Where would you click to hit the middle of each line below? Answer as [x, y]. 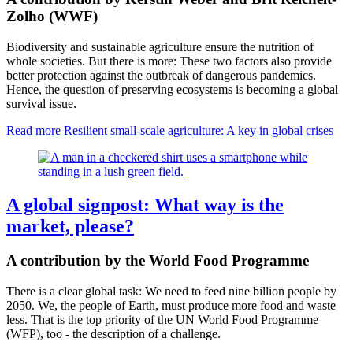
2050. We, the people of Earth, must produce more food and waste [171, 306]
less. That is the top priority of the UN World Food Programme [162, 320]
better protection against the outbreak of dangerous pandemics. [161, 75]
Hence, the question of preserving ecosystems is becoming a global [172, 89]
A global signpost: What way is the [145, 204]
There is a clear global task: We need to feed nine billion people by [171, 292]
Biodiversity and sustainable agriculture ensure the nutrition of [160, 46]
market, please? [70, 226]
